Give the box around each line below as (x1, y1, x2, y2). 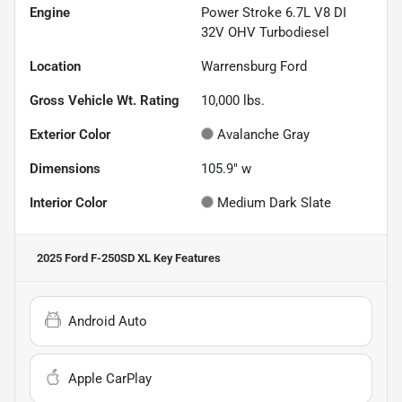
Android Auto (68, 313, 147, 330)
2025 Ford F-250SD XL (37, 251, 151, 266)
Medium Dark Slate (217, 195, 331, 212)
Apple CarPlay (68, 371, 152, 388)
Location (30, 58, 81, 75)
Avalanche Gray (217, 127, 310, 144)
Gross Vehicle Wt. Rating (30, 92, 179, 109)
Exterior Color (30, 127, 110, 144)
